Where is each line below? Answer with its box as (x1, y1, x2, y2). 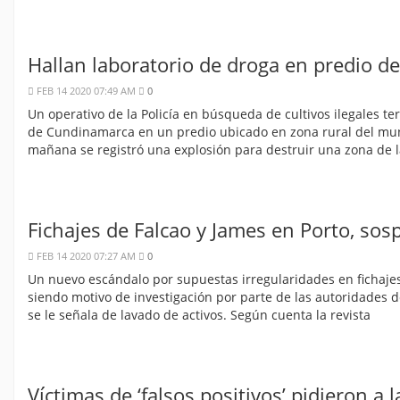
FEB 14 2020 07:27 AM (34, 249, 138, 263)
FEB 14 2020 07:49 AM (34, 84, 138, 98)
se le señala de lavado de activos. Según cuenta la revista (28, 306, 371, 324)
